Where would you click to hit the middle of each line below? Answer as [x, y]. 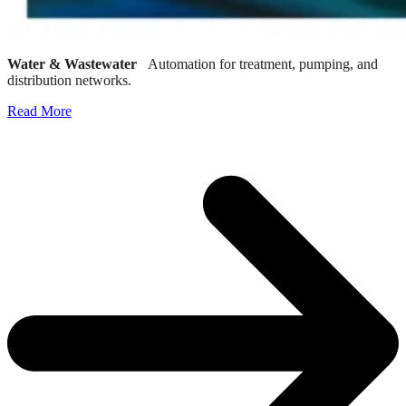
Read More [39, 111]
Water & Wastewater [77, 64]
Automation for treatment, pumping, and [263, 64]
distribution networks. [69, 81]
